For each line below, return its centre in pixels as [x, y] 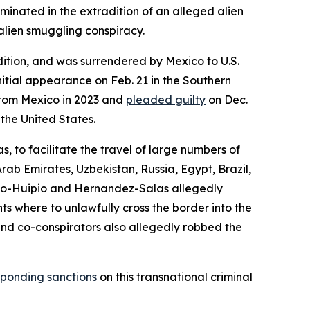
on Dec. [227, 100]
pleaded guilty [166, 100]
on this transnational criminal [175, 277]
